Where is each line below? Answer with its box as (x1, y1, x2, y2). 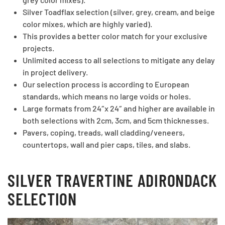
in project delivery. (23, 67, 88, 77)
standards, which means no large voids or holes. (23, 91, 192, 101)
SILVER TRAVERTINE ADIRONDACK (8, 170, 217, 191)
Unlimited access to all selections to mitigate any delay (23, 55, 215, 65)
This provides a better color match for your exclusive (23, 31, 207, 41)
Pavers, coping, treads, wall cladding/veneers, (23, 128, 185, 138)
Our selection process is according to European (23, 79, 189, 89)
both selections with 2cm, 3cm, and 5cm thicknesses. (23, 116, 209, 126)
